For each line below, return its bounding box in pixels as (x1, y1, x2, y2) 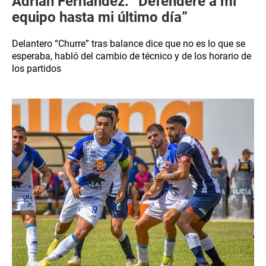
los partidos (12, 63, 61, 74)
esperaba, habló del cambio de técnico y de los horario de (12, 50, 251, 62)
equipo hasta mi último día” (12, 9, 188, 26)
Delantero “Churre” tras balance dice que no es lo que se (12, 38, 245, 49)
